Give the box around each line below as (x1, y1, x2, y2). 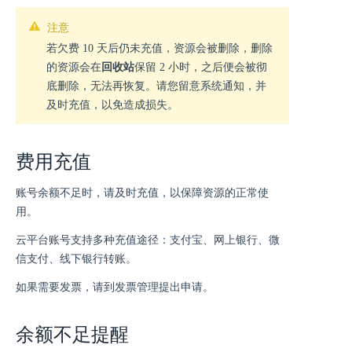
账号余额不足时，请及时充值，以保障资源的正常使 (16, 187, 269, 199)
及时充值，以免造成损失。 (46, 99, 178, 111)
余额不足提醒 (16, 324, 129, 345)
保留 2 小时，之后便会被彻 (134, 61, 267, 73)
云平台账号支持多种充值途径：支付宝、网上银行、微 (16, 234, 280, 246)
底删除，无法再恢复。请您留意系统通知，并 (46, 80, 266, 92)
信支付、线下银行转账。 (16, 253, 137, 265)
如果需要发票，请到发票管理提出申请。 (16, 281, 214, 293)
